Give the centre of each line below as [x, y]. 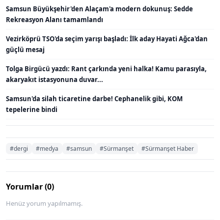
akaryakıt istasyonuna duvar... [55, 79]
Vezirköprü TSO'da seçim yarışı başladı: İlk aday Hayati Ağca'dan [107, 39]
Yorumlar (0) [30, 186]
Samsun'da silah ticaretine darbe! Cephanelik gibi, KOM [94, 98]
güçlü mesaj [25, 49]
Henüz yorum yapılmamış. [44, 203]
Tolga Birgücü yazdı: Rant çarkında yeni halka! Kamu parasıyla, [106, 69]
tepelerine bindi [32, 109]
